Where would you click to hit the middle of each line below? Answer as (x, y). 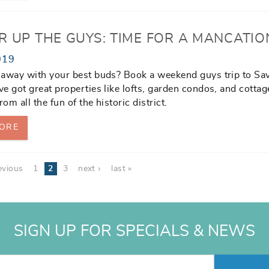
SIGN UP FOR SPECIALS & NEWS (134, 231)
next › (90, 169)
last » (122, 169)
